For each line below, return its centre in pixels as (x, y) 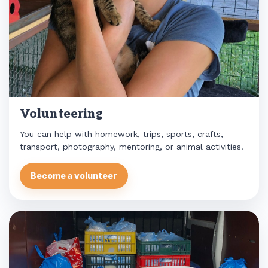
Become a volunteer (74, 176)
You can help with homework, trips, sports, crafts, (121, 134)
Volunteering (61, 114)
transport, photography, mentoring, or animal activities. (132, 146)
